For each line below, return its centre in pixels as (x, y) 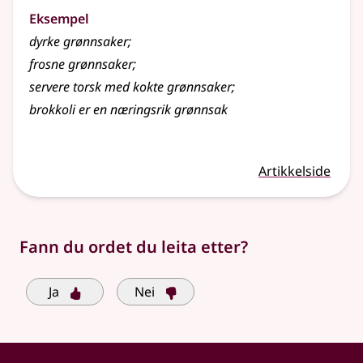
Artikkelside (295, 171)
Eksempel (59, 19)
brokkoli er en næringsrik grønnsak (128, 110)
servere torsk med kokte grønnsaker (130, 87)
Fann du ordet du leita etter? (134, 247)
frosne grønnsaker (81, 64)
